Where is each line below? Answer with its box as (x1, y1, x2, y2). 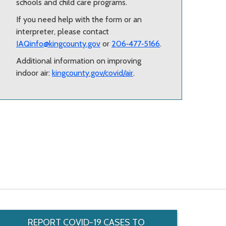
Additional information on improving (16, 55, 141, 66)
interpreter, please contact (16, 26, 109, 36)
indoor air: (16, 68, 52, 78)
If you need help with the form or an (16, 14, 142, 24)
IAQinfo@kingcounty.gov (16, 38, 100, 48)
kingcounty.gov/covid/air (52, 68, 133, 78)
